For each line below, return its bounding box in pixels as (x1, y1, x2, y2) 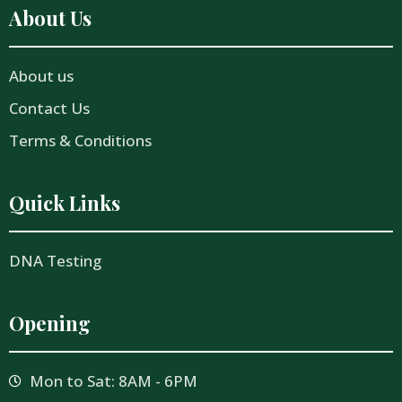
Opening (9, 310, 91, 337)
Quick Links (9, 189, 120, 217)
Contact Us (9, 98, 90, 119)
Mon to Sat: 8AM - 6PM (29, 371, 197, 392)
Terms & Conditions (9, 130, 152, 152)
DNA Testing (9, 250, 101, 272)
